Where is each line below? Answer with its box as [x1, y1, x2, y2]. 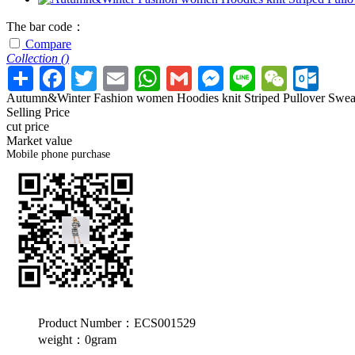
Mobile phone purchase [6, 148, 110, 160]
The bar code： [6, 20, 85, 33]
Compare [25, 37, 71, 51]
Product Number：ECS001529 [38, 316, 196, 330]
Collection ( [6, 52, 65, 65]
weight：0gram [38, 333, 116, 346]
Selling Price [6, 105, 70, 119]
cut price [6, 120, 49, 133]
